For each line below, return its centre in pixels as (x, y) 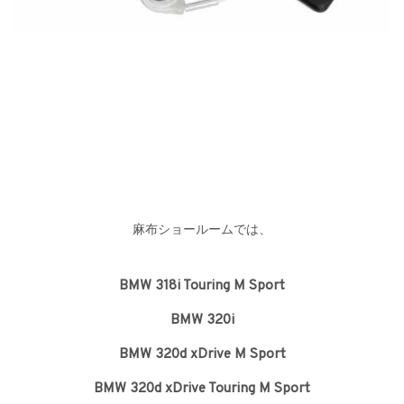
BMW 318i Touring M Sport (202, 286)
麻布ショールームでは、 (202, 231)
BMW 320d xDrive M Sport (202, 355)
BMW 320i (202, 321)
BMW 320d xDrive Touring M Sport (202, 389)
